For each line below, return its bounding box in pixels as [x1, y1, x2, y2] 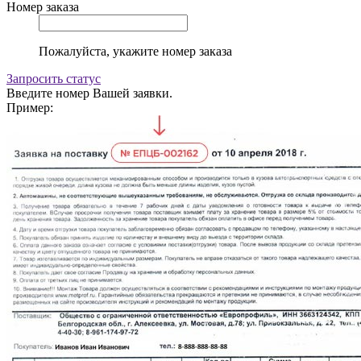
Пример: [6, 100, 53, 114]
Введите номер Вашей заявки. [6, 85, 172, 100]
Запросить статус [6, 71, 101, 85]
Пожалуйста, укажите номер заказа [39, 44, 232, 58]
